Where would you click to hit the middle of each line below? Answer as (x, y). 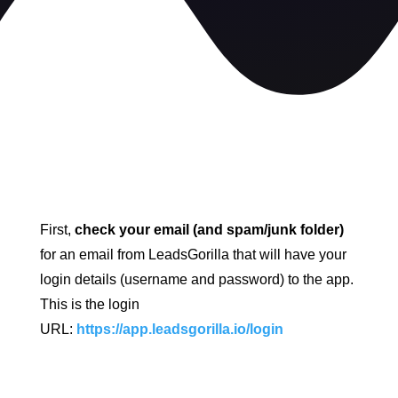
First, (57, 230)
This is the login (89, 304)
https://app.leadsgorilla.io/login (179, 329)
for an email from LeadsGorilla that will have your (193, 255)
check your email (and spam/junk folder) (209, 230)
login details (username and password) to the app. (196, 279)
